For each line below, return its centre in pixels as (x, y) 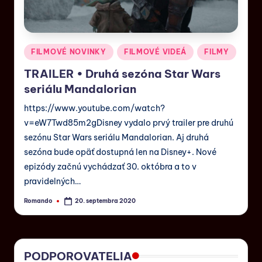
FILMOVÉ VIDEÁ (155, 51)
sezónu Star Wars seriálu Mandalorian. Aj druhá (116, 138)
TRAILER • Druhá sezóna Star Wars (122, 74)
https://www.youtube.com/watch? (94, 108)
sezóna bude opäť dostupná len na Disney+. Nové (120, 152)
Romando (38, 201)
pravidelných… (52, 182)
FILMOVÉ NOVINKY (69, 51)
